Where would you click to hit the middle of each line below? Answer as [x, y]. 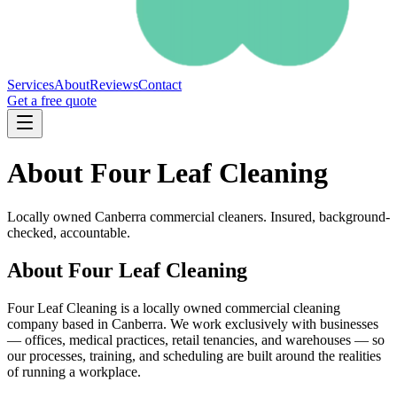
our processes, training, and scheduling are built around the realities [194, 355]
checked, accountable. [69, 232]
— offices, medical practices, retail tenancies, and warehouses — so [196, 339]
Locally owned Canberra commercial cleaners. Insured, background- [198, 216]
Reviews [114, 85]
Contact [160, 85]
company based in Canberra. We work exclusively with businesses [193, 323]
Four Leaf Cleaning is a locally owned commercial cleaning [174, 307]
